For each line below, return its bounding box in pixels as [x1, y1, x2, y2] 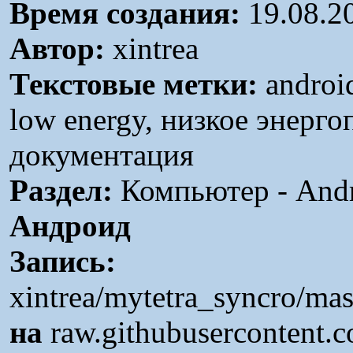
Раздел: [9, 173, 113, 207]
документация [9, 138, 194, 172]
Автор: [9, 32, 105, 65]
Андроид [9, 209, 131, 243]
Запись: [9, 244, 116, 278]
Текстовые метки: [9, 67, 258, 101]
